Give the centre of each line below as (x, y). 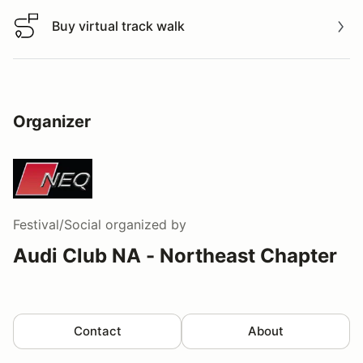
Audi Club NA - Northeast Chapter (175, 256)
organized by (144, 225)
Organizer (52, 122)
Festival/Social (57, 225)
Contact (97, 331)
